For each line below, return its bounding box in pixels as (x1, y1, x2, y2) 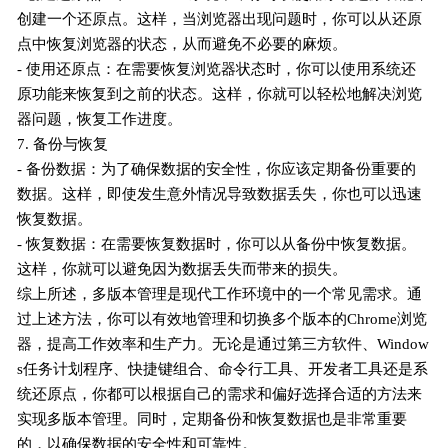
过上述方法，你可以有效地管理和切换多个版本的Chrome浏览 (17, 310, 428, 327)
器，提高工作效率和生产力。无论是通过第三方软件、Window (17, 335, 430, 352)
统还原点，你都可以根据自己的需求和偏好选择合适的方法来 (17, 385, 423, 402)
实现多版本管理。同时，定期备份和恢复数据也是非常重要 (17, 410, 408, 427)
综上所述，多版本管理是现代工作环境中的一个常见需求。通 (17, 285, 423, 302)
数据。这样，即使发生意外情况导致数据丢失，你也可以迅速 (17, 185, 423, 202)
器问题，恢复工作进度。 (17, 110, 183, 127)
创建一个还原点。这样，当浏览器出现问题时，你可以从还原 (17, 10, 423, 27)
